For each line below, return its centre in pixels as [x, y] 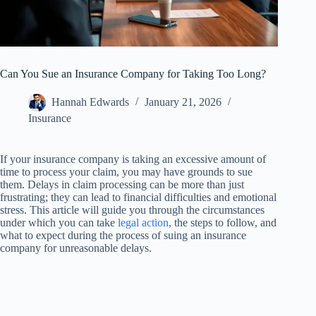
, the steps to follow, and [223, 223]
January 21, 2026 [183, 102]
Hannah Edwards [90, 102]
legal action [143, 223]
